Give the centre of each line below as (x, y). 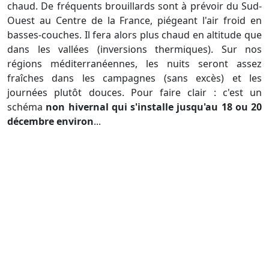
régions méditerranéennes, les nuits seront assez (134, 64)
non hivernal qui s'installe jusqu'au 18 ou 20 (154, 107)
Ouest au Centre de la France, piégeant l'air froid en (134, 21)
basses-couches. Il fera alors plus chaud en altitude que (134, 35)
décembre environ (50, 122)
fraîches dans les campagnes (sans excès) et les (134, 78)
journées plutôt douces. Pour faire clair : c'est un (134, 93)
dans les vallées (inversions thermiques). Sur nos (134, 50)
